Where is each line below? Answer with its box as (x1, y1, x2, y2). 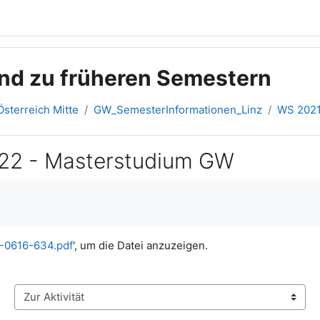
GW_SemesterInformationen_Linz (94, 103, 262, 116)
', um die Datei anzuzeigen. (73, 239, 208, 252)
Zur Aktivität (14, 296, 75, 311)
